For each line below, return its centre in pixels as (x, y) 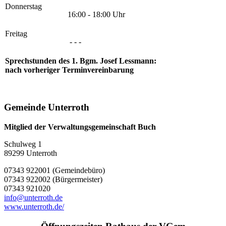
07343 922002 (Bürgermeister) (53, 179)
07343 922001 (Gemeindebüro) (54, 170)
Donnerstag (23, 6)
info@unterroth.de (33, 197)
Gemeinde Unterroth (47, 107)
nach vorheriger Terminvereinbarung (69, 70)
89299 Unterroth (31, 153)
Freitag (16, 33)
